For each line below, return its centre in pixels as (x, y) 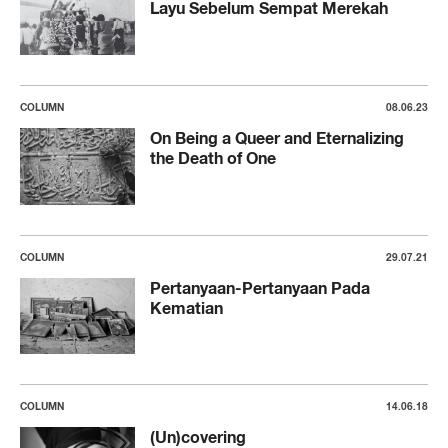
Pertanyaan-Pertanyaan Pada (260, 287)
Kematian (186, 307)
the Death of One (213, 158)
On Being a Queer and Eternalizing (277, 138)
